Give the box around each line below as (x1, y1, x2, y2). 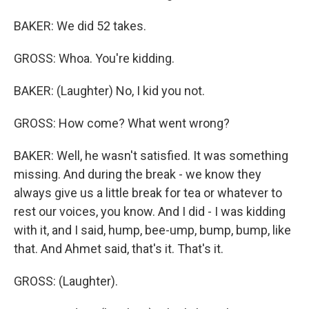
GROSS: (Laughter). (14, 274, 118, 288)
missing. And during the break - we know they (14, 167, 261, 181)
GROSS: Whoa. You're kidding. (14, 51, 175, 66)
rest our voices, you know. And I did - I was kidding (14, 204, 286, 219)
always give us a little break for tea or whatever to (14, 186, 282, 200)
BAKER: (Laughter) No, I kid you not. (14, 83, 205, 98)
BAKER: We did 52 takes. (14, 19, 146, 33)
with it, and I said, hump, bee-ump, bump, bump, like (14, 223, 291, 237)
